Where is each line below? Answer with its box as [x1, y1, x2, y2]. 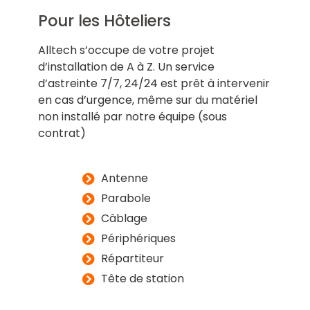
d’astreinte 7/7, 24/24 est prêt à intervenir [37, 75, 270, 91]
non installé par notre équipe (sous [37, 108, 227, 125]
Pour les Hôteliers [37, 9, 171, 32]
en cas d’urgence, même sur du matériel [37, 91, 257, 108]
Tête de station [101, 270, 185, 286]
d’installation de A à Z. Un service [37, 58, 215, 75]
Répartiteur [101, 250, 165, 266]
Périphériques [101, 230, 176, 246]
